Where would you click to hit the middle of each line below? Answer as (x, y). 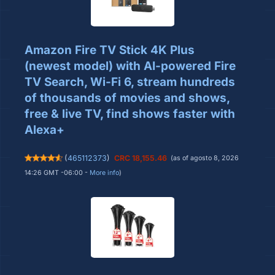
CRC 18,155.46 (140, 158)
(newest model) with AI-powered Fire (130, 66)
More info (104, 173)
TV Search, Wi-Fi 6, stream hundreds (130, 82)
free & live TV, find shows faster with (130, 114)
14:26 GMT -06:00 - (57, 173)
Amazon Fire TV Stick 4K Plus (110, 50)
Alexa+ (45, 130)
